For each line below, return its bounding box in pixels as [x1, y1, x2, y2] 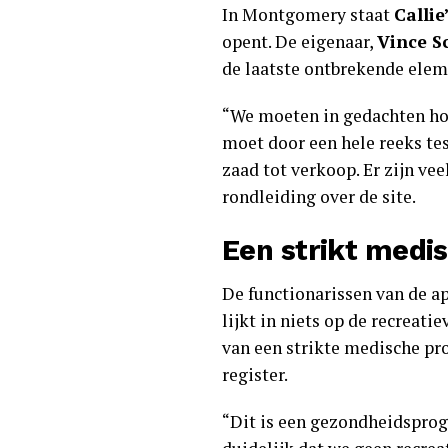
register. [222, 363, 288, 386]
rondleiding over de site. [222, 185, 416, 208]
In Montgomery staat [222, 3, 394, 26]
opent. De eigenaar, [222, 30, 377, 53]
